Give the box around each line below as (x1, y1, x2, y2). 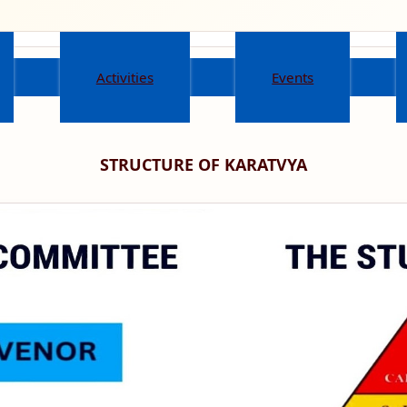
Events (272, 68, 314, 87)
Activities (95, 68, 154, 87)
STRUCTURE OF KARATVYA (100, 154, 307, 176)
